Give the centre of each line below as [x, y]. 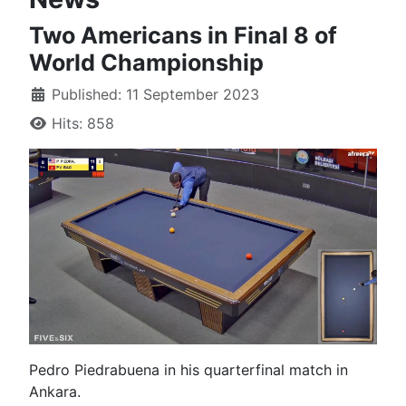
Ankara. [55, 391]
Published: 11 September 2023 [155, 95]
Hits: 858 [83, 124]
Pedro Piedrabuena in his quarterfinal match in [188, 369]
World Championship [146, 63]
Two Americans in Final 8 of [183, 36]
